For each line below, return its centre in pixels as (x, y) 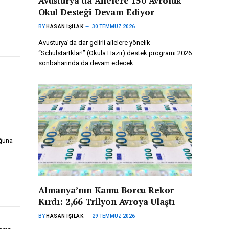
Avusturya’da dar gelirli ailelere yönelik (94, 43)
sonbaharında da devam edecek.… (89, 63)
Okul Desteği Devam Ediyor (96, 12)
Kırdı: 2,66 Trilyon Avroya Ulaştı (107, 201)
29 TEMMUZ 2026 (113, 216)
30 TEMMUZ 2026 (113, 27)
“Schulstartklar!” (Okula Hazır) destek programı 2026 (115, 53)
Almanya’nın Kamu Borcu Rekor (106, 190)
